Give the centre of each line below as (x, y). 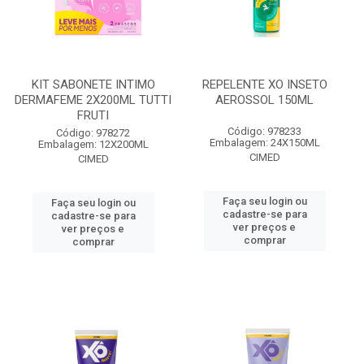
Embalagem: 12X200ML (93, 144)
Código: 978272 (93, 133)
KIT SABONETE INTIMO (93, 84)
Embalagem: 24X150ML (264, 143)
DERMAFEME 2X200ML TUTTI (93, 100)
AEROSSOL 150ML (264, 100)
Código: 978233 (264, 131)
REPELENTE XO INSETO (264, 84)
